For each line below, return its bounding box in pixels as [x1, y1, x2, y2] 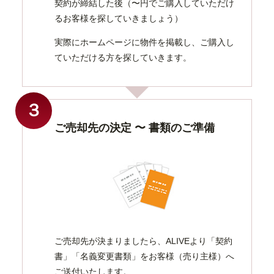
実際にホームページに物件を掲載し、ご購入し [54, 37, 234, 47]
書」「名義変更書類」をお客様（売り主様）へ [54, 251, 234, 261]
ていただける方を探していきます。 [54, 52, 191, 62]
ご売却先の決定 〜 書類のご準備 [54, 121, 215, 134]
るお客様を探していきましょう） [54, 13, 183, 23]
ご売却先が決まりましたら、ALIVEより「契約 [54, 235, 232, 246]
